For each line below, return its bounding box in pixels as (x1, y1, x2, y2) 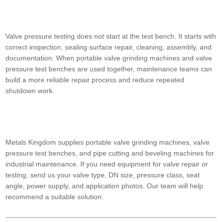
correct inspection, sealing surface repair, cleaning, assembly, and (5, 43, 212, 52)
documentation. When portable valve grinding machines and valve (5, 54, 213, 62)
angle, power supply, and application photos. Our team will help (5, 182, 204, 190)
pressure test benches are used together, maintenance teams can (5, 65, 213, 73)
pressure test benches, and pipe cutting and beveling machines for (5, 149, 215, 158)
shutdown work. (5, 87, 55, 95)
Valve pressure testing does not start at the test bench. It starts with (5, 32, 217, 41)
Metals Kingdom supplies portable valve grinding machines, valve (5, 138, 210, 147)
